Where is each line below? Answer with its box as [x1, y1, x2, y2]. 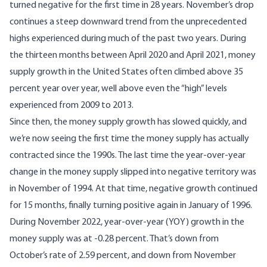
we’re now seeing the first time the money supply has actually [10, 134, 249, 144]
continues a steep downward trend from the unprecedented [10, 17, 247, 27]
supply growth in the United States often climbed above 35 [10, 67, 243, 77]
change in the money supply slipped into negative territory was [10, 167, 256, 178]
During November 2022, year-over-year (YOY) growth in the [10, 218, 244, 228]
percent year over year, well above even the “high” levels [10, 84, 227, 94]
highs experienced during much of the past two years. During [10, 34, 246, 44]
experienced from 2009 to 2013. [10, 101, 135, 111]
